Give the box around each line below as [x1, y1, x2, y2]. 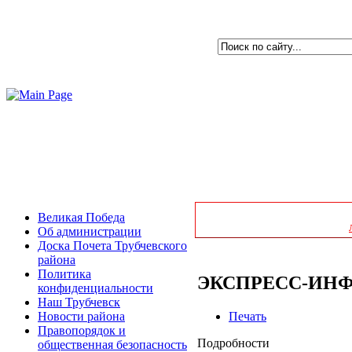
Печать [229, 309, 266, 323]
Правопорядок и [38, 324, 126, 337]
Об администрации [38, 225, 141, 238]
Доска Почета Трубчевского [38, 239, 187, 252]
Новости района [38, 310, 125, 323]
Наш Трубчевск [38, 295, 120, 309]
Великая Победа [38, 211, 125, 224]
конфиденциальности [38, 281, 153, 295]
